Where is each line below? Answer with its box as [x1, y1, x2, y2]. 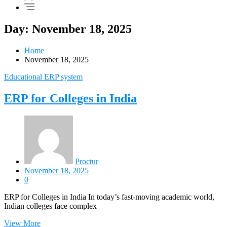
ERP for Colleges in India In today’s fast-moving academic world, [4, 192, 214, 201]
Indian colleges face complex [4, 201, 97, 210]
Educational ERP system [4, 72, 83, 81]
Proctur [75, 157, 98, 166]
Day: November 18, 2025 [4, 22, 132, 36]
